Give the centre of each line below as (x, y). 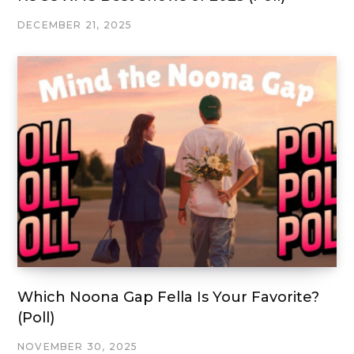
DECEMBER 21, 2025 (75, 24)
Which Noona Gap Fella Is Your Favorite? (168, 298)
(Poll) (36, 318)
